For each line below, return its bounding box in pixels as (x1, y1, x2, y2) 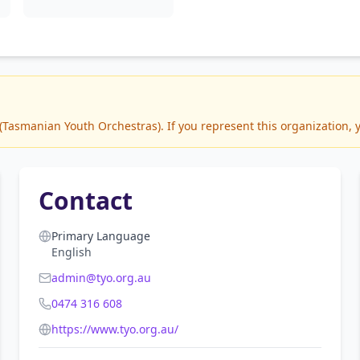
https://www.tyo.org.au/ (51, 321, 178, 337)
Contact (39, 184, 133, 217)
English (51, 244, 92, 260)
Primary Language (51, 228, 150, 243)
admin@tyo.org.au (51, 270, 151, 285)
